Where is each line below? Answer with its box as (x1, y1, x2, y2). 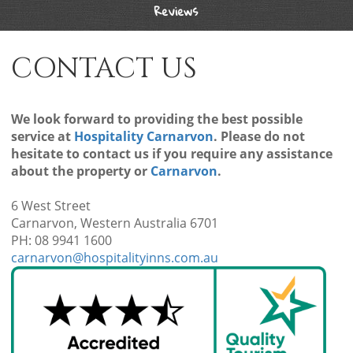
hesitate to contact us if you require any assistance (10, 145, 333, 162)
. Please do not (213, 128, 305, 145)
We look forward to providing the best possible (10, 110, 303, 128)
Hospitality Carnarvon (73, 128, 214, 145)
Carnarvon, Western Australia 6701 (10, 214, 218, 232)
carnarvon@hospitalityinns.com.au (10, 249, 218, 266)
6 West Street (10, 197, 91, 214)
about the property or (10, 162, 150, 180)
